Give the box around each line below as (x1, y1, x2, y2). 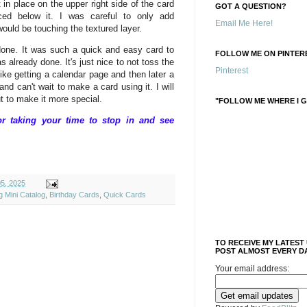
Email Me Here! (215, 19, 273, 28)
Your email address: (215, 264, 289, 273)
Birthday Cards (49, 191, 99, 199)
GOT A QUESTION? (215, 2, 286, 10)
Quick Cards (103, 191, 146, 199)
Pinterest (215, 66, 248, 75)
